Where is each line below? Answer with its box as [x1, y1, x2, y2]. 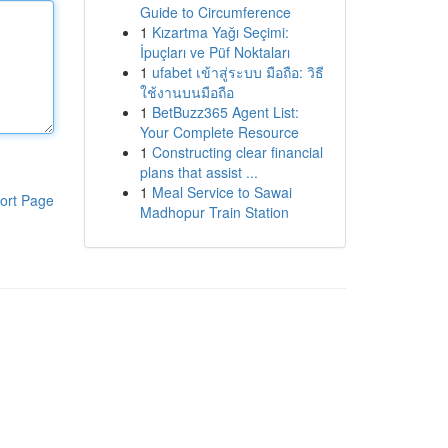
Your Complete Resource [139, 122, 299, 142]
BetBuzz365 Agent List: [151, 102, 299, 122]
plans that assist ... [139, 162, 258, 182]
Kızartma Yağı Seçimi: [151, 22, 289, 42]
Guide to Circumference [139, 2, 291, 22]
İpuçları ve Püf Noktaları [139, 42, 290, 62]
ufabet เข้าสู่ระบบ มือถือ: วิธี [151, 62, 324, 82]
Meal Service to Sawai [151, 182, 292, 202]
